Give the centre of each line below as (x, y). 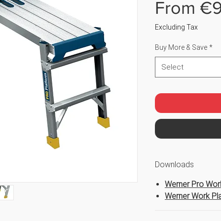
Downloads (174, 165)
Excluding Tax (176, 27)
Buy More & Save (181, 48)
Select (172, 67)
